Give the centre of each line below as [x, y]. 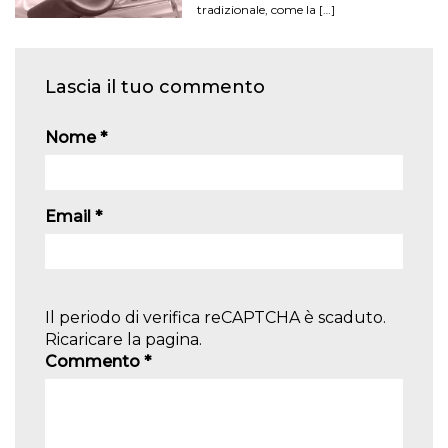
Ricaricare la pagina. [123, 339]
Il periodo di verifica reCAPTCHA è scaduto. [215, 317]
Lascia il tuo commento [155, 86]
